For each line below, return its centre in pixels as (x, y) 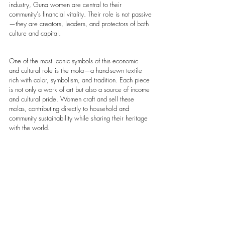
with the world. (29, 127)
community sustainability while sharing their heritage (79, 118)
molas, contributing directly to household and (70, 108)
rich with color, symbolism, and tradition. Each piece (80, 80)
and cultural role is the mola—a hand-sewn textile (77, 70)
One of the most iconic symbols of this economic (75, 61)
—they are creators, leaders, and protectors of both (80, 23)
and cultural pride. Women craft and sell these (73, 99)
